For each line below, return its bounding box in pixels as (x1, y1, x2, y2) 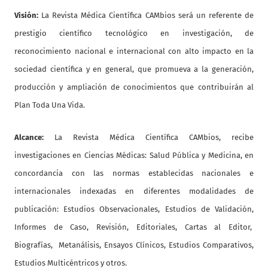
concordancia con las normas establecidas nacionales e (14, 169, 254, 178)
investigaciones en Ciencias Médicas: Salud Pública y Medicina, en (14, 151, 254, 160)
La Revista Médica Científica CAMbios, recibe (54, 133, 254, 142)
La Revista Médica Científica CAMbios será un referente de (41, 11, 254, 20)
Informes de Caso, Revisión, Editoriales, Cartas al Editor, (14, 223, 254, 232)
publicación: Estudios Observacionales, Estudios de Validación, (14, 205, 254, 214)
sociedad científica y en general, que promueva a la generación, (14, 65, 254, 74)
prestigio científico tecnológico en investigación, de (14, 29, 254, 38)
